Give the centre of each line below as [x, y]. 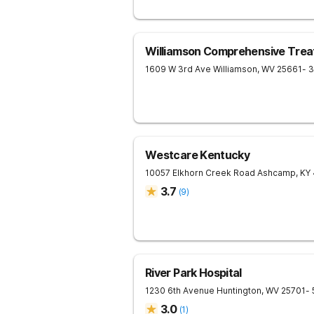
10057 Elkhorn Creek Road [200, 173]
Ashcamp [277, 173]
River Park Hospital [193, 273]
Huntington [239, 291]
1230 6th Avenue [180, 291]
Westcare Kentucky [198, 155]
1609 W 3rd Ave [178, 69]
